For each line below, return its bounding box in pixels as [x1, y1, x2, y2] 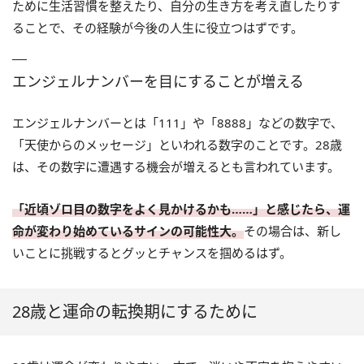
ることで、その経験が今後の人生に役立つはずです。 [12, 19, 303, 36]
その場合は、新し [244, 223, 341, 239]
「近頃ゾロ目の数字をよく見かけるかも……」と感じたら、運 [12, 201, 350, 217]
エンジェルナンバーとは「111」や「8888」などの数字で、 [12, 115, 343, 131]
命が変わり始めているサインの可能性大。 [12, 223, 244, 239]
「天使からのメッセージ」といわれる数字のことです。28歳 [12, 136, 342, 153]
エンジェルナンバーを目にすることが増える [12, 71, 304, 91]
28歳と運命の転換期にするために [12, 301, 258, 323]
